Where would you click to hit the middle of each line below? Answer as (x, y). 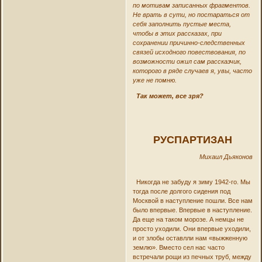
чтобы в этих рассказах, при (177, 33)
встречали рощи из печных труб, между (192, 256)
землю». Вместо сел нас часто (178, 247)
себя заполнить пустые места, (182, 24)
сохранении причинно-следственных (189, 42)
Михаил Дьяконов (226, 156)
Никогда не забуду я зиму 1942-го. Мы (191, 182)
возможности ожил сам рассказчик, (187, 61)
